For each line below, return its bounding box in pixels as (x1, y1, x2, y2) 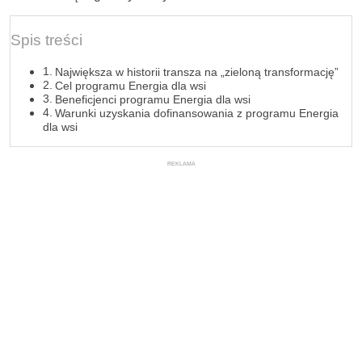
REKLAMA (166, 160, 196, 168)
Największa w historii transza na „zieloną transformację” (54, 65, 339, 79)
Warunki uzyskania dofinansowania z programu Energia (54, 107, 339, 120)
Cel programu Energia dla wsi (54, 79, 206, 93)
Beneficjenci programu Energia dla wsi (54, 93, 250, 107)
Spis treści (11, 32, 82, 49)
